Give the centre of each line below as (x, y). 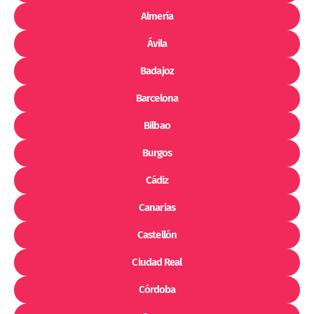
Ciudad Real (157, 262)
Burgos (157, 153)
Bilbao (157, 126)
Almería (157, 16)
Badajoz (157, 71)
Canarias (157, 208)
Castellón (157, 235)
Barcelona (157, 98)
